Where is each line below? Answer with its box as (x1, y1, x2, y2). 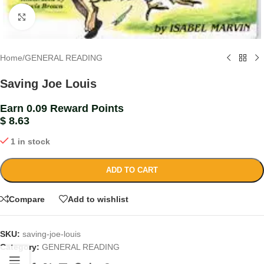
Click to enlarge (35, 12, 93, 21)
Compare (9, 194, 45, 204)
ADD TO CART (106, 166, 158, 175)
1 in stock (11, 137, 51, 147)
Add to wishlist (68, 194, 128, 204)
